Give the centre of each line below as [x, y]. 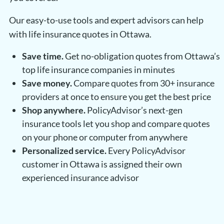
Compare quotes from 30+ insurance [143, 83]
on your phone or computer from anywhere [104, 137]
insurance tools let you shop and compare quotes [116, 124]
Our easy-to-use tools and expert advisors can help [106, 20]
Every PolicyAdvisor [146, 151]
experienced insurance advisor [80, 178]
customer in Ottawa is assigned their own [102, 164]
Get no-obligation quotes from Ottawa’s [141, 56]
